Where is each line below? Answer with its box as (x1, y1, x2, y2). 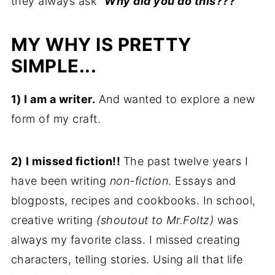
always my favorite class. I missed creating (10, 233, 241, 246)
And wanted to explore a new (95, 92, 255, 106)
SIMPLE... (10, 55, 97, 77)
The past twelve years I (123, 154, 249, 168)
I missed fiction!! (26, 154, 123, 168)
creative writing (10, 213, 97, 227)
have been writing (10, 174, 110, 187)
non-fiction (109, 174, 169, 187)
